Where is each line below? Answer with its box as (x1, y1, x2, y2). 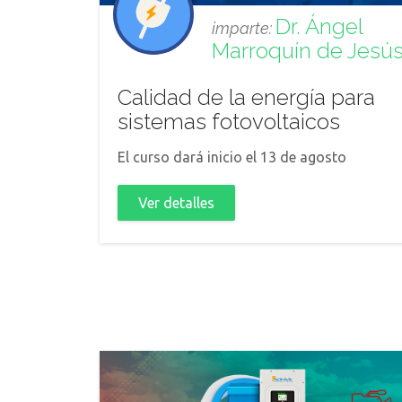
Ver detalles (138, 195, 214, 211)
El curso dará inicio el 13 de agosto (118, 149, 346, 165)
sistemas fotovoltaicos (118, 109, 340, 135)
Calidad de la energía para (118, 84, 375, 110)
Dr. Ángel (275, 13, 363, 39)
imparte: (212, 19, 275, 38)
